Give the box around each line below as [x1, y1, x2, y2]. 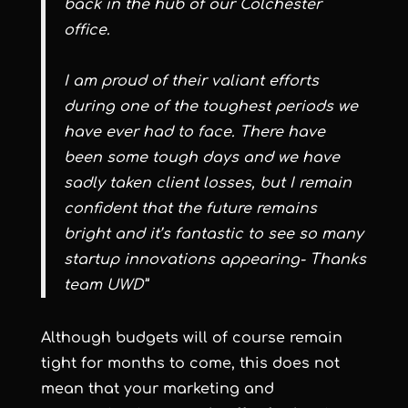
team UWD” [63, 276, 148, 293]
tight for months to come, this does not [40, 354, 340, 372]
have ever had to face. [63, 123, 240, 140]
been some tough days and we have [63, 148, 340, 166]
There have [239, 123, 325, 140]
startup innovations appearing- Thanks [63, 250, 366, 268]
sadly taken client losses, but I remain [63, 174, 352, 191]
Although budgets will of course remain [40, 329, 342, 346]
